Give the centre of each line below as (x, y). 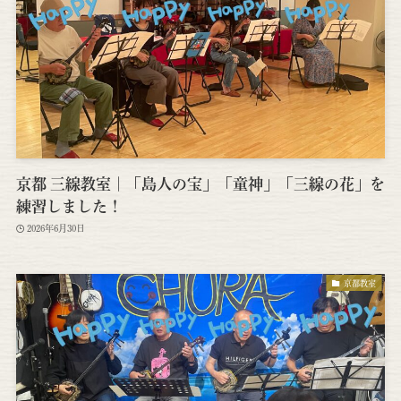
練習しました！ (69, 206)
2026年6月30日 (56, 229)
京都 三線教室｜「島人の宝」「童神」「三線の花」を (200, 183)
